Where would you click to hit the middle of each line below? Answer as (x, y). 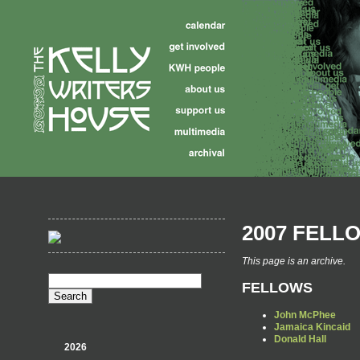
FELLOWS (277, 287)
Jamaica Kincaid (312, 327)
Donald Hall (300, 339)
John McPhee (305, 315)
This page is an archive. (294, 261)
